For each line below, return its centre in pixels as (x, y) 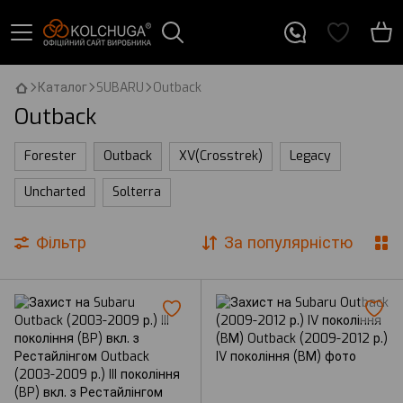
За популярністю (288, 243)
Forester (50, 156)
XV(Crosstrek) (221, 156)
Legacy (310, 156)
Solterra (137, 192)
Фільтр (61, 243)
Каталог (63, 88)
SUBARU (120, 88)
